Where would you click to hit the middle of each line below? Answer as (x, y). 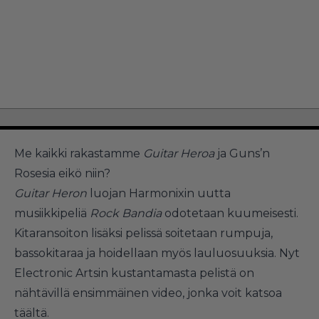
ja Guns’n (242, 153)
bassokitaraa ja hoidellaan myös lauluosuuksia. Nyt (157, 253)
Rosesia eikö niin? (62, 173)
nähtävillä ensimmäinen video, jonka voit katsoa (148, 293)
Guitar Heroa (179, 153)
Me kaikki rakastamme (79, 153)
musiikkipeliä (52, 213)
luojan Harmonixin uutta (159, 193)
